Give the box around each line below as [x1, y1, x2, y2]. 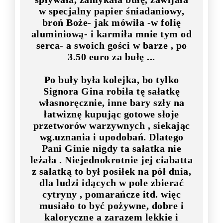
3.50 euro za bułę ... [68, 51, 155, 63]
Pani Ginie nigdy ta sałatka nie [41, 143, 182, 154]
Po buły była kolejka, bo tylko [44, 74, 179, 86]
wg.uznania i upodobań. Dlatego [39, 131, 184, 143]
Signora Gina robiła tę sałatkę [43, 86, 180, 97]
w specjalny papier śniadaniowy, [38, 5, 185, 17]
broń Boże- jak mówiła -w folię [42, 17, 181, 28]
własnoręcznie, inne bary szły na [38, 97, 185, 109]
